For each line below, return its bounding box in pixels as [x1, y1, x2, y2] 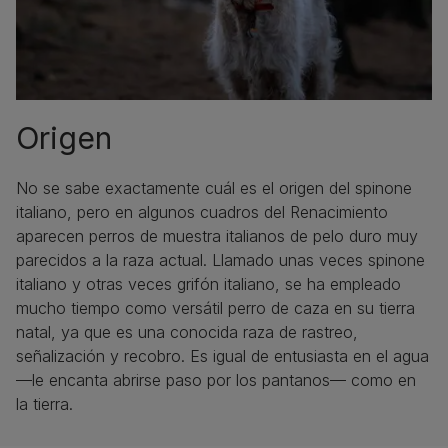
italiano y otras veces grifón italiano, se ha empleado [16, 273, 401, 294]
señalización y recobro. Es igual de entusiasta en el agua [16, 345, 429, 366]
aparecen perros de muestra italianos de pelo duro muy [16, 225, 418, 246]
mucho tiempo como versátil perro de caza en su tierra [16, 297, 415, 318]
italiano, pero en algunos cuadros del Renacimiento [16, 201, 388, 222]
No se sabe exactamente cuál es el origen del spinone [16, 177, 412, 198]
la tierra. [16, 393, 73, 414]
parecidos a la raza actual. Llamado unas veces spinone [16, 249, 425, 270]
